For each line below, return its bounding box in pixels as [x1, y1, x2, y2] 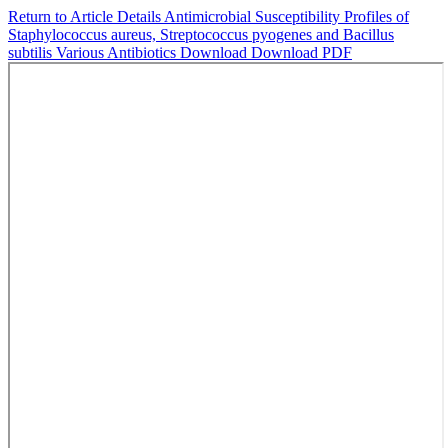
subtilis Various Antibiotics [8, 44, 180, 61]
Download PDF [251, 44, 352, 61]
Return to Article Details [8, 8, 164, 25]
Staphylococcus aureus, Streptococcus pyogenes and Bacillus [8, 26, 394, 43]
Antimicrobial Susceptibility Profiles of [164, 8, 409, 25]
